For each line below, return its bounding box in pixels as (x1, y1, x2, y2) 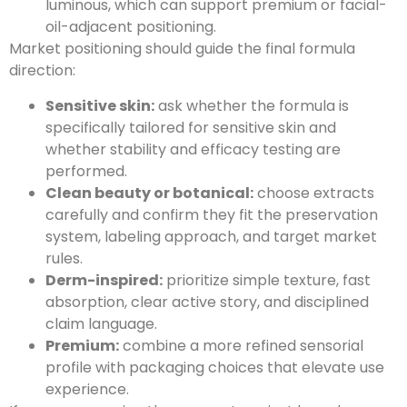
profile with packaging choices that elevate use (45, 356, 384, 378)
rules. (45, 247, 83, 269)
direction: (9, 60, 75, 82)
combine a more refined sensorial (119, 334, 363, 356)
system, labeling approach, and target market (45, 225, 377, 247)
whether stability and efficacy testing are (45, 138, 341, 160)
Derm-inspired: (45, 269, 163, 291)
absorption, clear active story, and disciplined (45, 291, 369, 313)
